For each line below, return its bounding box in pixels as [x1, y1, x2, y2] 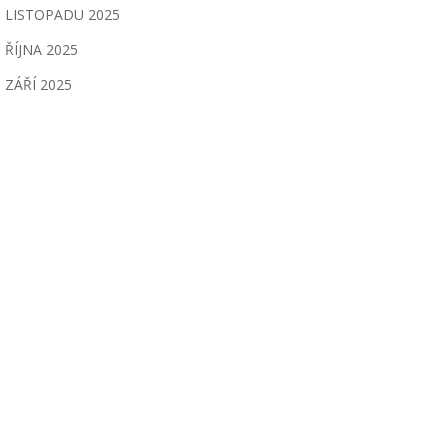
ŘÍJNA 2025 [5, 40, 78, 59]
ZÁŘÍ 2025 [5, 75, 72, 94]
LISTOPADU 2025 [5, 5, 120, 24]
